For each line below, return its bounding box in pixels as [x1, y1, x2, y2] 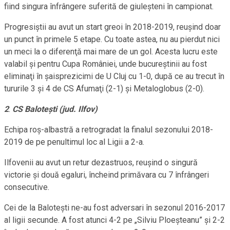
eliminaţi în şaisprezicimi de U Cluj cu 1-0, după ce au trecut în [4, 71, 224, 82]
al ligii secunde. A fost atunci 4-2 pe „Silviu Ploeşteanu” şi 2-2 [4, 215, 225, 225]
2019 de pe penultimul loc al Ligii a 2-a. [4, 137, 144, 147]
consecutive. [4, 182, 49, 193]
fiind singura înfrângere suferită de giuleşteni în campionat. [4, 2, 214, 12]
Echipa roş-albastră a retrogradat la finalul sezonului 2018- [4, 125, 213, 135]
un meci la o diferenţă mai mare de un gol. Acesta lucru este [4, 47, 218, 57]
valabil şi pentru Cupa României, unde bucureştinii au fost [4, 59, 207, 69]
